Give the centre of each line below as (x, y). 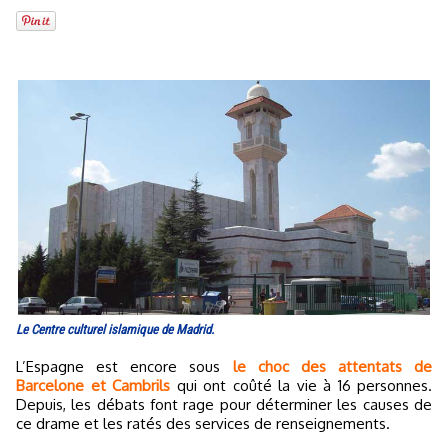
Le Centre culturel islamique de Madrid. (115, 330)
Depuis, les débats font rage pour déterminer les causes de (224, 405)
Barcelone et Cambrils (93, 386)
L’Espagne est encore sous (129, 367)
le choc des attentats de (332, 367)
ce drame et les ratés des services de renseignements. (203, 424)
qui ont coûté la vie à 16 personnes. (301, 386)
